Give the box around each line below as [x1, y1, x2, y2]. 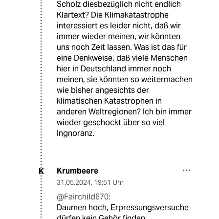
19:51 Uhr [94, 178, 124, 187]
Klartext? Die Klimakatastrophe [57, 10, 169, 21]
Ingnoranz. [57, 128, 94, 139]
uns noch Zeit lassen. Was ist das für [57, 42, 187, 53]
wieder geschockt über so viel [57, 117, 165, 128]
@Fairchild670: [57, 192, 110, 202]
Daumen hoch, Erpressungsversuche [57, 202, 189, 213]
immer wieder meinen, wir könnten [57, 31, 180, 42]
